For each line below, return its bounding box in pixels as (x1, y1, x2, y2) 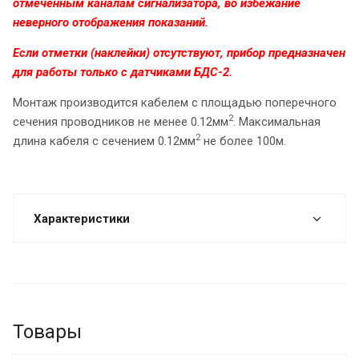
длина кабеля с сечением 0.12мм (13, 134, 196, 149)
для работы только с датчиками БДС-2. (13, 65, 232, 80)
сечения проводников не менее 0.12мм (13, 115, 228, 130)
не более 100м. (200, 134, 286, 149)
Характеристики (34, 212, 130, 227)
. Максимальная (233, 115, 321, 130)
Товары (13, 321, 82, 344)
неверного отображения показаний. (13, 15, 208, 30)
